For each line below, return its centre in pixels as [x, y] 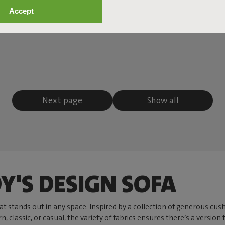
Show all [163, 100]
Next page [62, 100]
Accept [21, 11]
